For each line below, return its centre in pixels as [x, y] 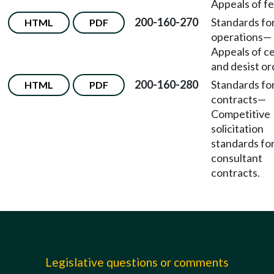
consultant [237, 158]
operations [237, 37]
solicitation [237, 128]
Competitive [241, 114]
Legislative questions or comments [137, 262]
